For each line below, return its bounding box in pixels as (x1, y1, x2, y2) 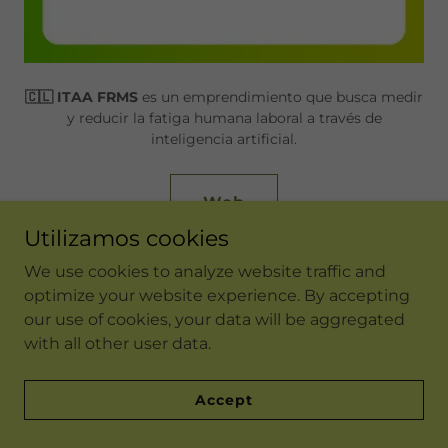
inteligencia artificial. (151, 130, 297, 149)
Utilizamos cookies (24, 225, 229, 252)
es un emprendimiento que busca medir (138, 88, 423, 107)
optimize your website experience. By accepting (24, 286, 410, 305)
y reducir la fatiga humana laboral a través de (66, 109, 382, 128)
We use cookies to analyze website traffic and (24, 262, 386, 281)
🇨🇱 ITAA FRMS (25, 88, 138, 107)
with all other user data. (24, 334, 211, 353)
